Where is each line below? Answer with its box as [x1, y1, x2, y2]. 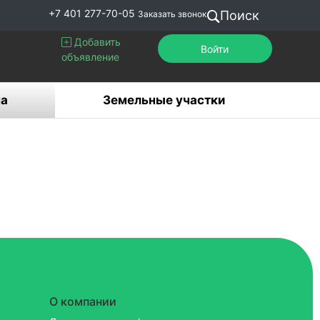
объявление [61, 51, 119, 63]
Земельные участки [102, 93, 225, 107]
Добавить [71, 36, 121, 48]
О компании [49, 294, 116, 309]
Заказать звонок [137, 9, 206, 19]
